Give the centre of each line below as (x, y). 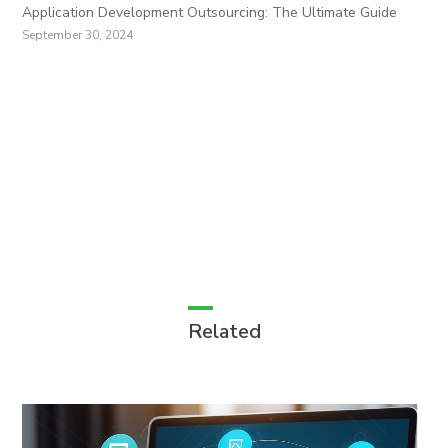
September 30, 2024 (78, 34)
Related (224, 332)
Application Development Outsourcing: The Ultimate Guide (210, 12)
